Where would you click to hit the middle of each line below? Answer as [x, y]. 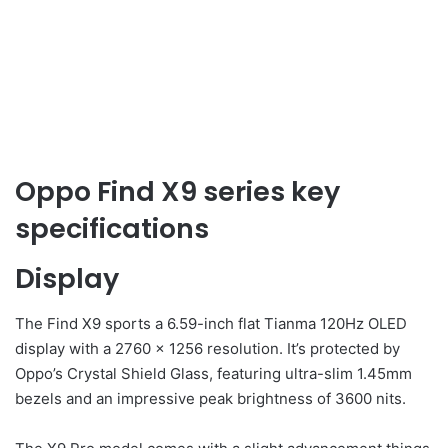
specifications [112, 228]
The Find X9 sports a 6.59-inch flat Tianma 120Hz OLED [211, 323]
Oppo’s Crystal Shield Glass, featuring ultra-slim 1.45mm [213, 373]
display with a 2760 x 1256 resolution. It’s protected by [207, 348]
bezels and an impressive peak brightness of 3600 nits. [210, 398]
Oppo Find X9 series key [177, 191]
